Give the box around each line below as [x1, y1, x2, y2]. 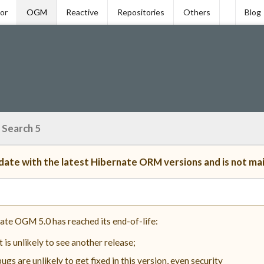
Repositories [117, 7, 164, 17]
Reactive [65, 7, 98, 17]
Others [183, 7, 210, 17]
